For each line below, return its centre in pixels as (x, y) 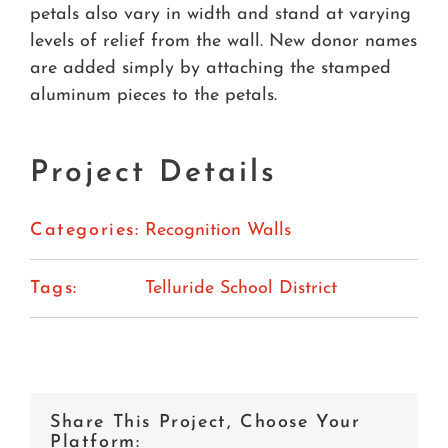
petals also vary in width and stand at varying (220, 14)
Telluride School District (241, 288)
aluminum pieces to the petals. (153, 95)
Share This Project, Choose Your (205, 422)
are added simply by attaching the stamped (210, 68)
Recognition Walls (218, 230)
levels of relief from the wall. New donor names (223, 41)
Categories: (85, 230)
